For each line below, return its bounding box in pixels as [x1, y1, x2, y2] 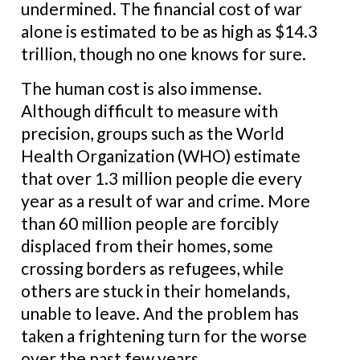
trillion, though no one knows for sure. [21, 43, 306, 63]
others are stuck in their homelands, [21, 280, 289, 301]
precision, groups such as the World [21, 123, 284, 143]
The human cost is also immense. [21, 78, 262, 98]
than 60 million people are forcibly [21, 213, 279, 233]
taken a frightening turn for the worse [21, 325, 307, 346]
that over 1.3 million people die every [21, 168, 302, 188]
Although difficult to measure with [21, 100, 278, 121]
